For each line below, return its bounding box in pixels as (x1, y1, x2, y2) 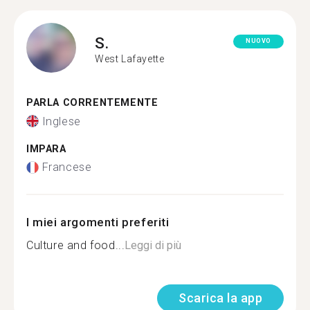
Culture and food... (26, 239, 125, 252)
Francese (42, 161, 92, 174)
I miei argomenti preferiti (26, 215, 170, 229)
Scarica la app (179, 291, 262, 305)
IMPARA (26, 143, 66, 155)
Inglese (42, 114, 81, 128)
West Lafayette (95, 53, 165, 64)
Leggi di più (125, 239, 182, 252)
